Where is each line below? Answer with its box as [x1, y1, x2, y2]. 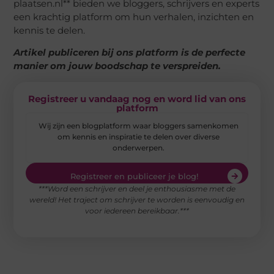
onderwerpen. [113, 143, 165, 152]
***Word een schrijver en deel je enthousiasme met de [39, 184, 235, 194]
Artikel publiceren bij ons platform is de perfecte [13, 46, 246, 59]
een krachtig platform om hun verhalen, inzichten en [13, 10, 254, 23]
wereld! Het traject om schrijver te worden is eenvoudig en [29, 195, 245, 205]
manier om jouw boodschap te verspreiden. [13, 60, 221, 72]
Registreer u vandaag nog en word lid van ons [28, 92, 246, 105]
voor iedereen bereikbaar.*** [85, 206, 189, 216]
